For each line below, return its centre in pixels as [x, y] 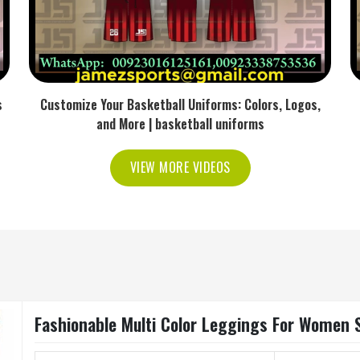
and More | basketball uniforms [180, 124]
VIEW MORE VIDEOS [180, 167]
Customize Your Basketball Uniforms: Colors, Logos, [180, 104]
